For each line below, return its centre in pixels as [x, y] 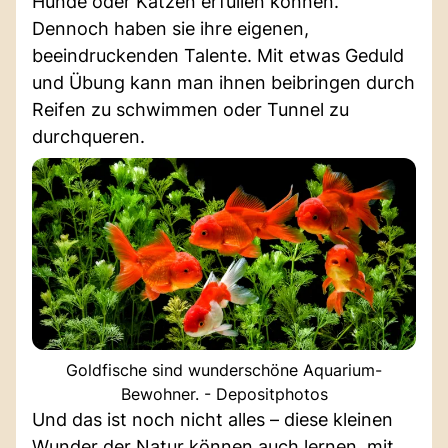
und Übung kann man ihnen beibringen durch [223, 82]
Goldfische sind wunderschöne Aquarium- [224, 369]
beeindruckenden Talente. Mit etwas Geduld [218, 55]
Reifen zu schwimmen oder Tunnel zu [190, 109]
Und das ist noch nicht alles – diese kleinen [212, 419]
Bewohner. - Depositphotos [224, 393]
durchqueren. [88, 136]
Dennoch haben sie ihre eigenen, [170, 28]
